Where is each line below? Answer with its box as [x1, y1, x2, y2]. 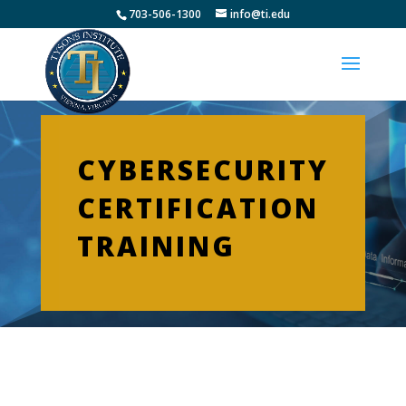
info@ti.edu [229, 6, 290, 22]
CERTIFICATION [76, 188, 319, 227]
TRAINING [76, 227, 236, 265]
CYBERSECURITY [76, 150, 329, 188]
